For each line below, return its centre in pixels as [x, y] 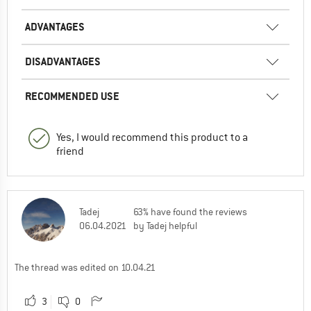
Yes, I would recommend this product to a [152, 137]
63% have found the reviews [190, 211]
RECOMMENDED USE [72, 96]
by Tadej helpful [165, 225]
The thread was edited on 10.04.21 [85, 267]
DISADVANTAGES [63, 61]
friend [70, 151]
